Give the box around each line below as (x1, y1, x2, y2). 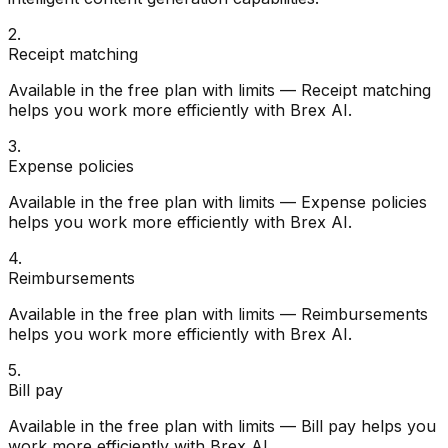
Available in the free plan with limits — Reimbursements (8, 304, 428, 325)
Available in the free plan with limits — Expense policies (8, 192, 427, 213)
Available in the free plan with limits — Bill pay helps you (8, 416, 436, 437)
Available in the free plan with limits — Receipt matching (8, 80, 431, 101)
